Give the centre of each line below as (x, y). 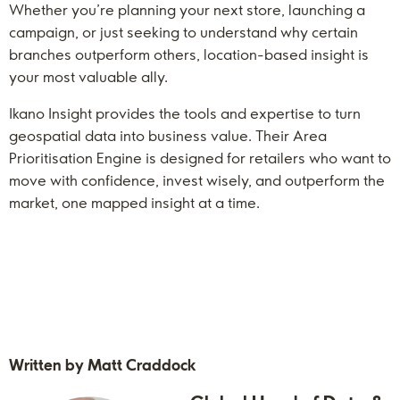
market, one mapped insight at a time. (134, 203)
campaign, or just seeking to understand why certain (183, 32)
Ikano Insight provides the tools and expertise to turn (185, 113)
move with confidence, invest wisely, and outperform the (197, 180)
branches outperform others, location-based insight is (189, 54)
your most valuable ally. (88, 77)
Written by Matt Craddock (102, 365)
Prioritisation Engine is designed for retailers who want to (200, 158)
